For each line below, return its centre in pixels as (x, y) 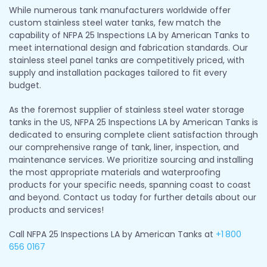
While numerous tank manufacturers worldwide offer (120, 10)
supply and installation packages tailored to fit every (118, 72)
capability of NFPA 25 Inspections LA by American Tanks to (129, 35)
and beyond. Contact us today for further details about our (133, 197)
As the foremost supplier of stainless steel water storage (127, 109)
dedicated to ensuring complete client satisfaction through (133, 134)
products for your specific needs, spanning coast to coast (130, 184)
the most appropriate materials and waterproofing (115, 172)
